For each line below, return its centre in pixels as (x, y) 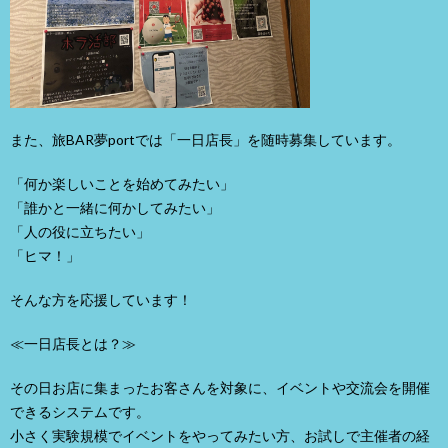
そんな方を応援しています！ (101, 299)
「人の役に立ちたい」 (80, 231)
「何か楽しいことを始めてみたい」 (122, 183)
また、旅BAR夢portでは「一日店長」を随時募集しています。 (205, 139)
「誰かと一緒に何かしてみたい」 (115, 207)
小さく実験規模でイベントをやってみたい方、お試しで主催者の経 (220, 435)
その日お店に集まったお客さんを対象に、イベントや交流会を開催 (220, 387)
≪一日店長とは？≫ (73, 343)
